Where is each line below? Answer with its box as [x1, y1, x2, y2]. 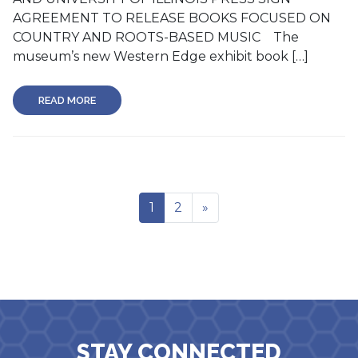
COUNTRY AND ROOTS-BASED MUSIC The [13, 30, 299, 45]
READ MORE [38, 94, 96, 106]
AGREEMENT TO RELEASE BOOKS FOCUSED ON [13, 10, 331, 26]
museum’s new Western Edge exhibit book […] [13, 49, 308, 64]
